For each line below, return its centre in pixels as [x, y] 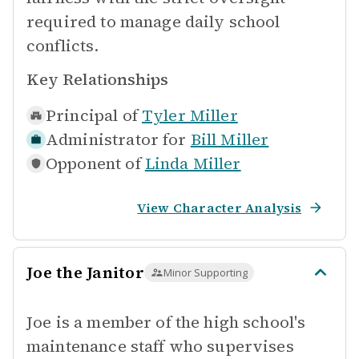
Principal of [92, 115]
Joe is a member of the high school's [166, 322]
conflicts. [63, 46]
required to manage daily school [153, 22]
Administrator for [116, 139]
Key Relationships [97, 79]
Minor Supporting [205, 272]
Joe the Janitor [85, 272]
